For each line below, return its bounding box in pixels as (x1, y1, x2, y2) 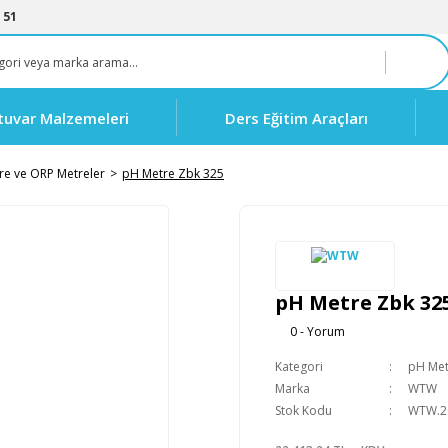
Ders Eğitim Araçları (225, 107, 368, 128)
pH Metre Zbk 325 (122, 165, 224, 182)
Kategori (275, 358, 323, 375)
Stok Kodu (275, 402, 332, 419)
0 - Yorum (290, 323, 345, 340)
